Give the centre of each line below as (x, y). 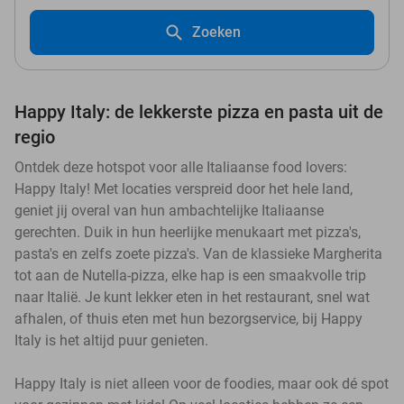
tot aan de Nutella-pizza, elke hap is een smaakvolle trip (190, 275)
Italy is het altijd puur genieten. (111, 340)
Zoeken (216, 32)
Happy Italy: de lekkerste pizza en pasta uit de (199, 111)
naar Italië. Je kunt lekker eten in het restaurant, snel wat (192, 297)
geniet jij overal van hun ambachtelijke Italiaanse (169, 210)
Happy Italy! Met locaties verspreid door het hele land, (184, 188)
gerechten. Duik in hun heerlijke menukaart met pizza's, (188, 232)
